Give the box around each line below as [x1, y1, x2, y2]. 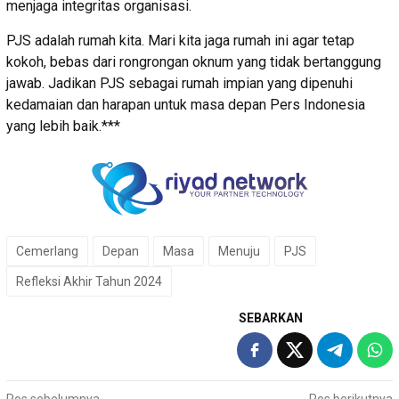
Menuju [218, 244, 260, 259]
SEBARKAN [239, 311, 303, 326]
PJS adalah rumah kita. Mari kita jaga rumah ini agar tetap [6, 32, 354, 50]
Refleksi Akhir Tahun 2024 [16, 274, 162, 289]
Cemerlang [16, 244, 78, 259]
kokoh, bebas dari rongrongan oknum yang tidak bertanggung [6, 53, 381, 71]
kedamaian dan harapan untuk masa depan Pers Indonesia [6, 96, 365, 114]
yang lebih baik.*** [6, 118, 120, 135]
